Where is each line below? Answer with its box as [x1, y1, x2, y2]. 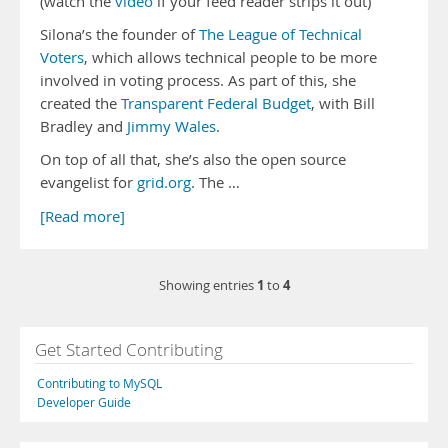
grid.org [137, 173, 191, 192]
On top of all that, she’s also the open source [40, 150, 346, 169]
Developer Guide [37, 394, 131, 410]
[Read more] [40, 207, 125, 226]
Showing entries [158, 277, 257, 294]
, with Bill [311, 94, 375, 113]
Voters [40, 48, 84, 67]
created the [40, 94, 121, 113]
